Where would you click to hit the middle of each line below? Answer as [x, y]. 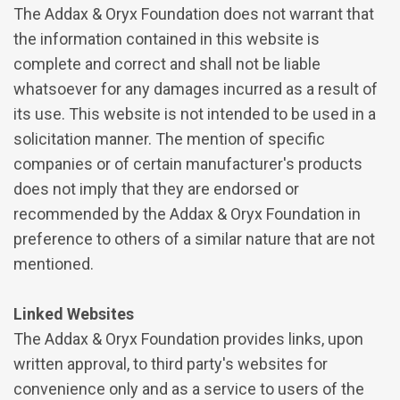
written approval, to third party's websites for [171, 363]
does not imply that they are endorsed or [156, 188]
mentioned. [54, 263]
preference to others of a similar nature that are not [194, 238]
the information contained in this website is [167, 38]
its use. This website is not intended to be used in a [195, 113]
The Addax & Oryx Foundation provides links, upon [188, 338]
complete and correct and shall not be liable [167, 63]
